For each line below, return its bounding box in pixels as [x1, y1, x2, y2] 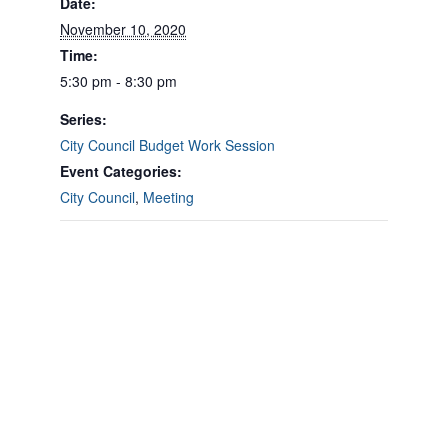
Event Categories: [60, 161, 182, 181]
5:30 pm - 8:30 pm [60, 71, 177, 91]
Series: [60, 109, 107, 129]
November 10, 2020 [60, 19, 186, 39]
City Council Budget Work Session [60, 135, 275, 155]
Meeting [143, 187, 194, 207]
